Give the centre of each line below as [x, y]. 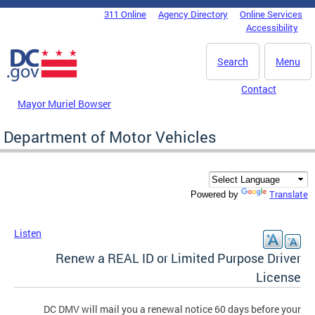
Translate [289, 194]
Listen [28, 233]
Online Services [271, 14]
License [278, 277]
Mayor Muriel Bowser [64, 103]
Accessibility [272, 27]
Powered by [216, 195]
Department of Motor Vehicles [110, 136]
